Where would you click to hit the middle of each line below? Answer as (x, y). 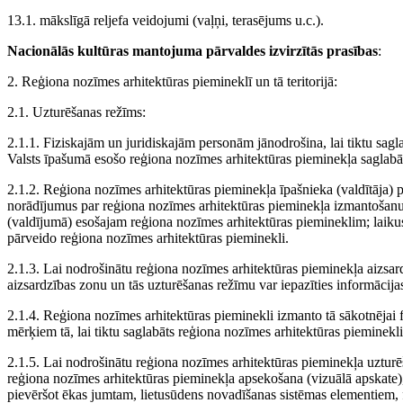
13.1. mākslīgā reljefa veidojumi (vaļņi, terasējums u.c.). (166, 21)
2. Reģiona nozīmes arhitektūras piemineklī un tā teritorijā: (172, 82)
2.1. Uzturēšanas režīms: (76, 112)
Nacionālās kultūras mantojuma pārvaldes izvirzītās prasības (193, 51)
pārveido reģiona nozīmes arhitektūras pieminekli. (148, 238)
